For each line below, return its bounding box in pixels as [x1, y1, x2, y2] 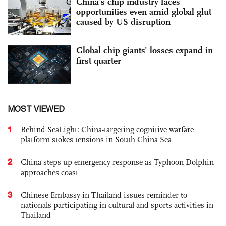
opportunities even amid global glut [76, 6, 211, 18]
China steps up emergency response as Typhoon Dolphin [21, 157, 214, 167]
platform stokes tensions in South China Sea [21, 134, 172, 144]
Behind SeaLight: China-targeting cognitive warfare [21, 124, 194, 134]
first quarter [76, 54, 121, 66]
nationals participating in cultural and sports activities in [21, 200, 213, 210]
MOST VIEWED [8, 104, 65, 114]
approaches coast [21, 167, 78, 177]
